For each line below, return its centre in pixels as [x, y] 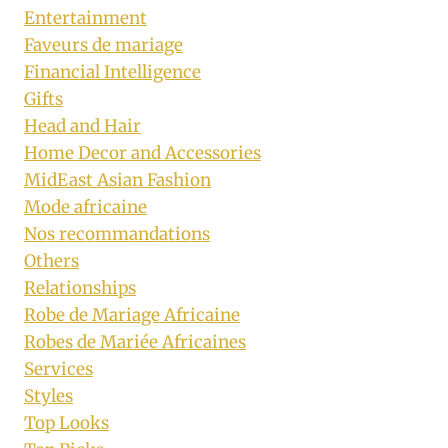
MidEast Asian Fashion [117, 180]
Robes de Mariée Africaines [135, 342]
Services [58, 369]
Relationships [80, 288]
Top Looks [66, 423]
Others [51, 261]
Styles [48, 396]
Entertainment [85, 18]
